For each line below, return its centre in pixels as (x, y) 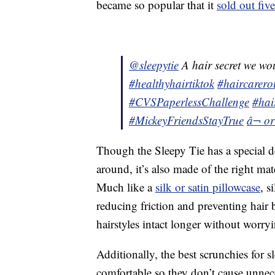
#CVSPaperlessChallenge (189, 101)
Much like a (126, 187)
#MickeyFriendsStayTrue (186, 120)
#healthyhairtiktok (172, 83)
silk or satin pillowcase (208, 187)
